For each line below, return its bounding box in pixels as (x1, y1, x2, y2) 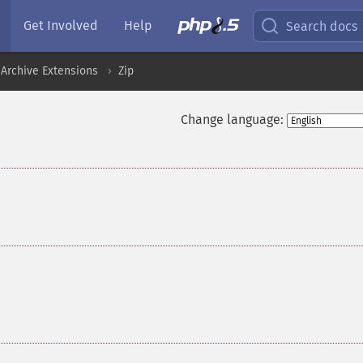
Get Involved (23, 18, 98, 33)
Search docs (286, 18, 358, 34)
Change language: (180, 112, 284, 127)
